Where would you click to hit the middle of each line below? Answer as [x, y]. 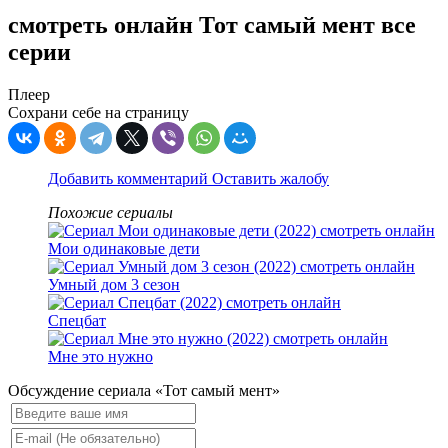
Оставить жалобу [270, 179]
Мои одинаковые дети [124, 249]
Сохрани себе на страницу [98, 113]
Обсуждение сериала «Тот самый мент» [144, 391]
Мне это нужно [100, 357]
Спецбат [77, 321]
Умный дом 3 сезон [114, 285]
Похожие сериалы [110, 213]
